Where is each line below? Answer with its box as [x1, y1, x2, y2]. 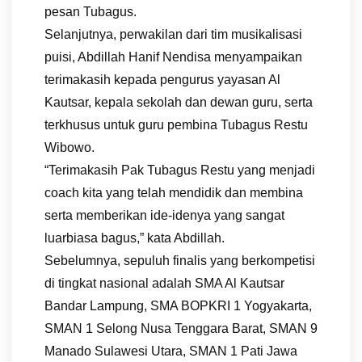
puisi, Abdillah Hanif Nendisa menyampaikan [44, 50, 302, 65]
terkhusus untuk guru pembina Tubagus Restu [44, 118, 308, 133]
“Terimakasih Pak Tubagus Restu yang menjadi [44, 163, 315, 178]
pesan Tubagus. [44, 5, 137, 19]
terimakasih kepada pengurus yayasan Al [44, 73, 280, 87]
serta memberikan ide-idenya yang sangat [44, 208, 284, 223]
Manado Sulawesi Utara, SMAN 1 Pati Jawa [44, 344, 297, 359]
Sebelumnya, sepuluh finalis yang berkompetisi [44, 254, 315, 268]
